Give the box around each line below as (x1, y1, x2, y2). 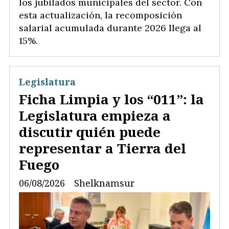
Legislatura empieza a (19, 106, 171, 125)
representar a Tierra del (19, 139, 186, 157)
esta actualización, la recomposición (19, 9, 182, 21)
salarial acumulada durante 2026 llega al (19, 21, 201, 34)
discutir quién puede (19, 122, 161, 141)
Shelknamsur (74, 176, 135, 189)
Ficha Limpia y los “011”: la (19, 89, 204, 108)
